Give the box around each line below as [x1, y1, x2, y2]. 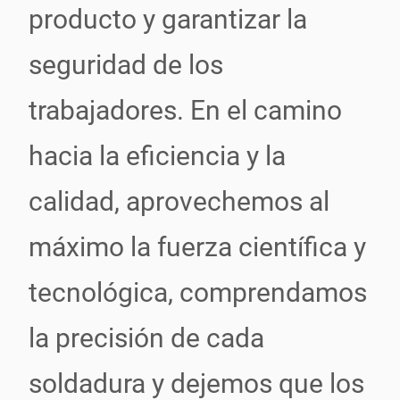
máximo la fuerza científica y [29, 231, 366, 262]
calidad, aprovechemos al [29, 186, 329, 217]
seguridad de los [29, 49, 223, 80]
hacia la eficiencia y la [29, 140, 286, 171]
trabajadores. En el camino [29, 95, 342, 126]
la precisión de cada [29, 322, 264, 354]
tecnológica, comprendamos [29, 277, 367, 308]
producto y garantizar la [29, 4, 307, 35]
